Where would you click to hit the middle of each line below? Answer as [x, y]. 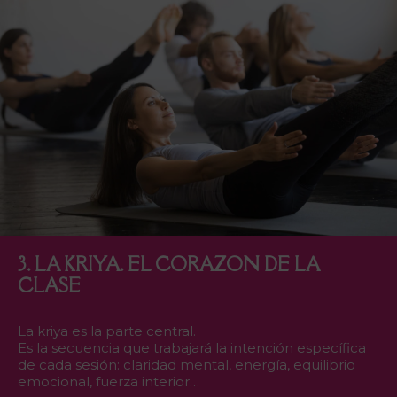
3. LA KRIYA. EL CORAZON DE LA [168, 265]
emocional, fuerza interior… [109, 382]
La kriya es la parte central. [107, 331]
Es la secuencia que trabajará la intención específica [192, 348]
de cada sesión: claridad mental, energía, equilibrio [187, 365]
